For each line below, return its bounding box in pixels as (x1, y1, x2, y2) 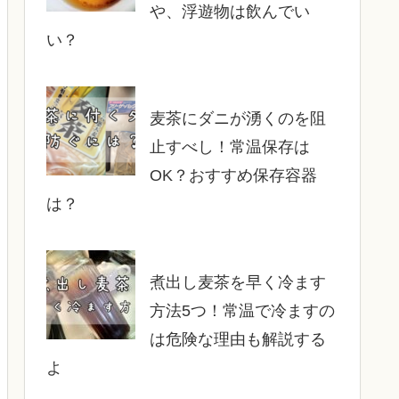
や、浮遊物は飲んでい (150, 2, 310, 20)
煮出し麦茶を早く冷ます (150, 273, 326, 291)
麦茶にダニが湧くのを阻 (150, 109, 326, 127)
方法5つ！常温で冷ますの (150, 301, 335, 320)
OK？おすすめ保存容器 (150, 166, 317, 184)
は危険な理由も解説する (150, 330, 326, 348)
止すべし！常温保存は (150, 137, 310, 156)
